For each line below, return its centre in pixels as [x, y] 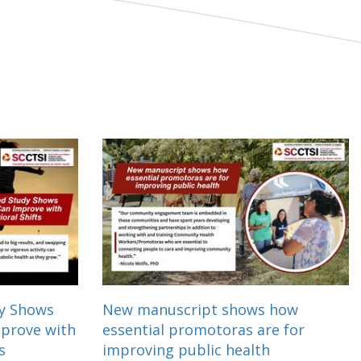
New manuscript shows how [200, 309]
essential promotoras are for [203, 329]
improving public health [186, 349]
